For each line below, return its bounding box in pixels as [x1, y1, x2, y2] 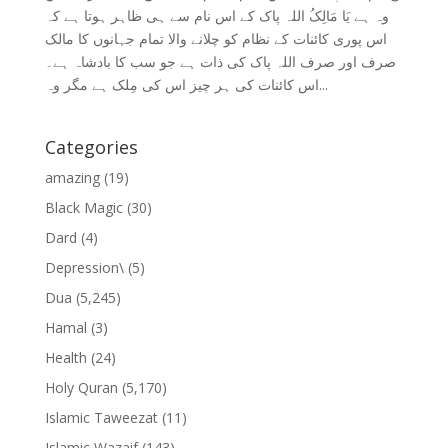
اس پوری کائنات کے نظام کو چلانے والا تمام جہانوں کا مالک [44, 29, 387, 49]
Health [44, 348, 87, 368]
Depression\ [44, 258, 124, 278]
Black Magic [44, 198, 123, 218]
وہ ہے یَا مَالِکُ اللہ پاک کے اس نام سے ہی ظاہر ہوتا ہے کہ [44, 6, 389, 26]
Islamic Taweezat [44, 408, 158, 428]
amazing [44, 168, 100, 188]
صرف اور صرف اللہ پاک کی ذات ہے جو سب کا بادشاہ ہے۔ [44, 52, 396, 72]
